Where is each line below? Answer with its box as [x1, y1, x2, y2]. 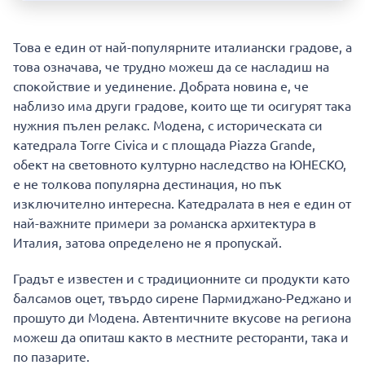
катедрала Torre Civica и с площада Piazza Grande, [13, 136, 315, 153]
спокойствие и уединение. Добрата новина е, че [13, 77, 309, 95]
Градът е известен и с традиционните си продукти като [13, 270, 350, 287]
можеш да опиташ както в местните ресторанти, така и [13, 328, 349, 345]
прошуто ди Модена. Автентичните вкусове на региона [13, 309, 351, 326]
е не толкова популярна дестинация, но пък [13, 175, 282, 192]
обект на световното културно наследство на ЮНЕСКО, [13, 156, 346, 173]
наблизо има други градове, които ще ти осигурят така [13, 97, 351, 114]
